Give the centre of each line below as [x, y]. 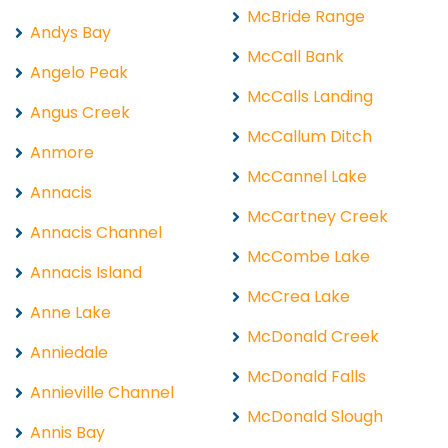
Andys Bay [70, 32]
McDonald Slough [315, 416]
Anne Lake [70, 312]
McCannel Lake [307, 176]
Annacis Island [86, 272]
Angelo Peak [79, 72]
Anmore [62, 152]
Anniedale [69, 352]
